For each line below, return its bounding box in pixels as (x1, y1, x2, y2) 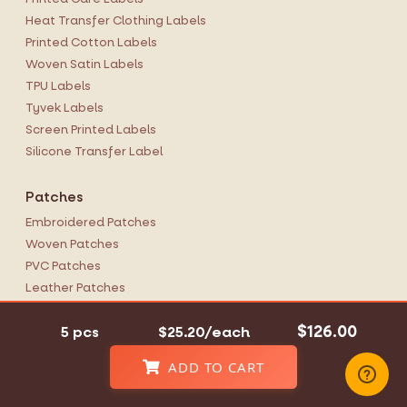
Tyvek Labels (25, 100, 104, 116)
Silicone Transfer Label (25, 144, 163, 160)
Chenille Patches (25, 323, 125, 340)
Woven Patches (25, 236, 119, 253)
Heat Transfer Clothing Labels (25, 13, 206, 29)
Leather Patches (25, 280, 125, 296)
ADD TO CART (167, 357, 264, 376)
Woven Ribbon (25, 345, 112, 362)
